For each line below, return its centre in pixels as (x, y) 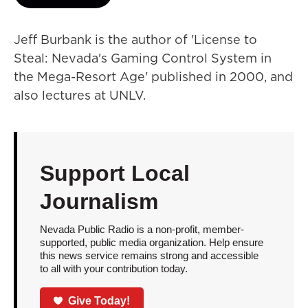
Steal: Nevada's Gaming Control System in (143, 58)
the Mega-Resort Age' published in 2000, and (153, 77)
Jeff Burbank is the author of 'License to (135, 40)
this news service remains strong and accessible (149, 255)
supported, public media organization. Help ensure (151, 242)
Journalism (99, 201)
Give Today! (99, 300)
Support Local (114, 173)
